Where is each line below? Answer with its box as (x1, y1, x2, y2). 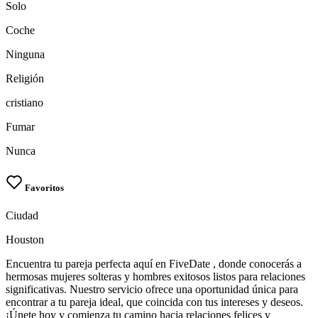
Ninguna (6, 48, 45, 61)
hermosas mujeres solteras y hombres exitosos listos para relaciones (6, 270, 305, 283)
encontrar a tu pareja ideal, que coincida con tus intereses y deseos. (6, 295, 303, 308)
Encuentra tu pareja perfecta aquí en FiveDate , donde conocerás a (6, 257, 302, 270)
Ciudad (6, 209, 38, 221)
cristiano (6, 97, 43, 109)
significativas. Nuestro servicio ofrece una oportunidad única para (6, 283, 298, 295)
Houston (6, 233, 44, 246)
